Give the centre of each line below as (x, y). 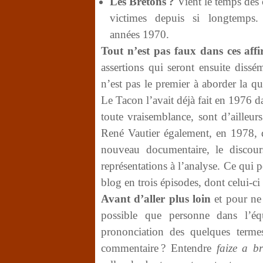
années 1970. (139, 34)
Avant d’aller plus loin (156, 199)
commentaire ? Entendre (159, 248)
